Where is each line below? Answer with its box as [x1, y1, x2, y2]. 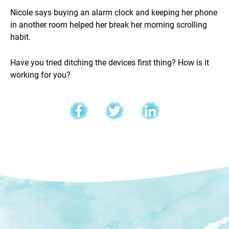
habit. [10, 31, 31, 42]
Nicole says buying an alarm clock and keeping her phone [10, 6, 217, 17]
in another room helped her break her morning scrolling [10, 18, 207, 30]
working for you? [10, 68, 71, 80]
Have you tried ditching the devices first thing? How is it [10, 56, 209, 67]
